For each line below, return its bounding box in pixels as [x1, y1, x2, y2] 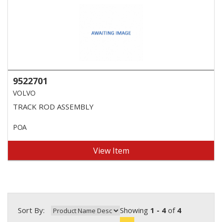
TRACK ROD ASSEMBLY [13, 101, 94, 111]
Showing [120, 205, 150, 215]
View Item [93, 145, 129, 156]
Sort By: [18, 205, 45, 215]
